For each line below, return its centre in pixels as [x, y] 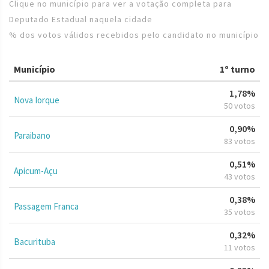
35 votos [240, 212]
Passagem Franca [46, 206]
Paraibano [32, 135]
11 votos [240, 247]
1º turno [237, 69]
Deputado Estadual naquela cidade [81, 19]
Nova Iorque [37, 100]
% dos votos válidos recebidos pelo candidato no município [134, 35]
